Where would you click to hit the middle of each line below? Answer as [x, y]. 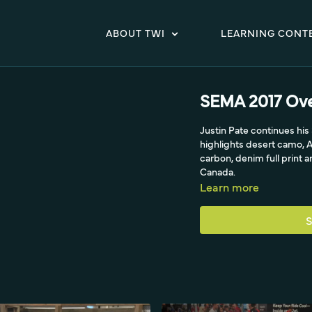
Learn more [230, 187]
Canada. [218, 171]
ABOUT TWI [135, 33]
